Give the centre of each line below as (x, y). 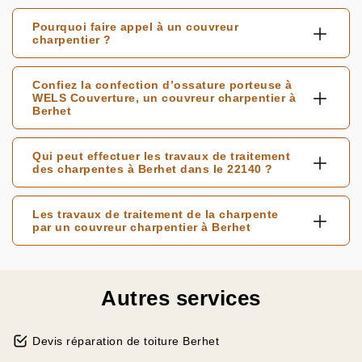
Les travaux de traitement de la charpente (156, 214)
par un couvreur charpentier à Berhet (141, 227)
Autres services (181, 298)
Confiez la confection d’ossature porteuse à (162, 85)
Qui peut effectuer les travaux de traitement (161, 156)
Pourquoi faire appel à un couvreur (135, 27)
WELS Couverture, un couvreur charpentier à (164, 98)
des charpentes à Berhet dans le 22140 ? (153, 169)
